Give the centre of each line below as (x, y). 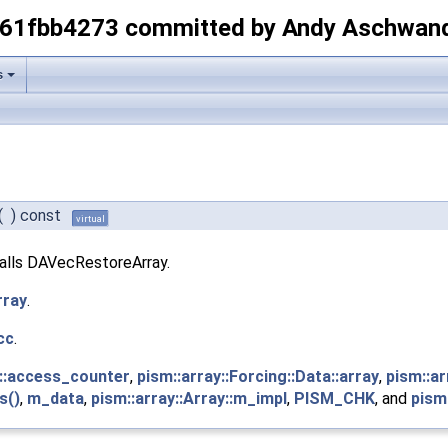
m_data (55, 398)
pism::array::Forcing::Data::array (258, 376)
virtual (90, 218)
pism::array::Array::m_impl (189, 398)
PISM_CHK (334, 398)
